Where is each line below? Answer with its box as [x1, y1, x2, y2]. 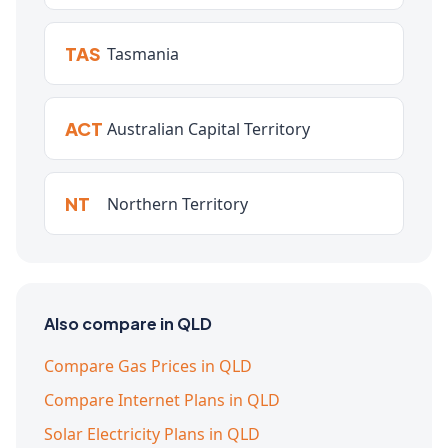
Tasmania [107, 42, 179, 65]
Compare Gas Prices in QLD [44, 355, 252, 377]
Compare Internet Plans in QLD [44, 389, 280, 411]
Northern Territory [107, 192, 248, 215]
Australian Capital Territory [107, 117, 310, 140]
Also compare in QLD [44, 313, 212, 334]
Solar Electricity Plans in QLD [44, 423, 260, 445]
